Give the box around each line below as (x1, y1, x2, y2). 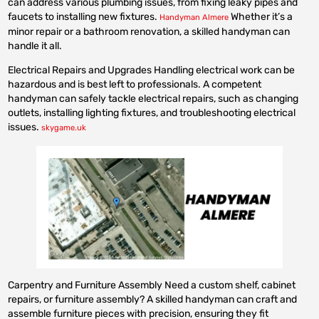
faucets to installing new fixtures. (8, 10, 158, 23)
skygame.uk (41, 123, 87, 133)
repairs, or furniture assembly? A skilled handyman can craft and (8, 293, 298, 306)
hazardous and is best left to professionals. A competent (8, 78, 262, 91)
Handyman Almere (157, 12, 229, 22)
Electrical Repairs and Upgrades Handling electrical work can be (8, 64, 296, 77)
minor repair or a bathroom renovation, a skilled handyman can (8, 25, 291, 38)
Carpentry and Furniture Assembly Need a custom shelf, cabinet (8, 279, 296, 292)
